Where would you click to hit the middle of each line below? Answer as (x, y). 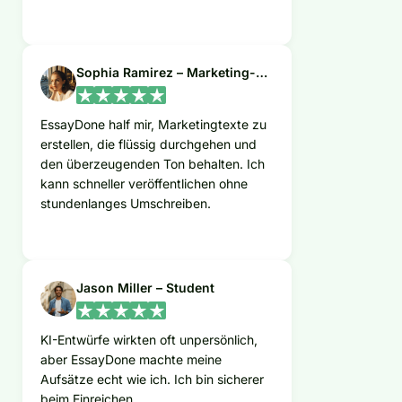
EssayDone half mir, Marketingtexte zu (153, 125)
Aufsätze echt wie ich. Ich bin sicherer (152, 380)
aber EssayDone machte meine (131, 360)
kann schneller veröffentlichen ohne (144, 184)
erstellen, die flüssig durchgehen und (149, 144)
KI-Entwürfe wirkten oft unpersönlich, (149, 340)
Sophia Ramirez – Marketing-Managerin (262, 73)
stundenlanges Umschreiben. (126, 204)
